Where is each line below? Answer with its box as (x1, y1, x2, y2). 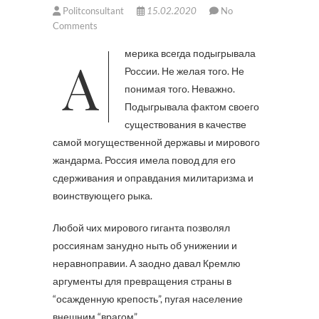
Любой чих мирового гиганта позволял (53, 221, 230, 234)
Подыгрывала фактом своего (125, 100, 259, 113)
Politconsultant (61, 5, 126, 16)
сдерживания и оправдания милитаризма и (53, 172, 253, 184)
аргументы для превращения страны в (53, 275, 231, 287)
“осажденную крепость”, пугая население (53, 293, 243, 305)
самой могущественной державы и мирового (53, 136, 260, 148)
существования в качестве (125, 118, 246, 130)
